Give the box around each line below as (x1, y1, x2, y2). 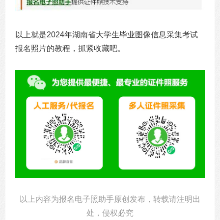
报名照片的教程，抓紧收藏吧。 (15, 44, 126, 53)
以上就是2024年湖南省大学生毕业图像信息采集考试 (15, 30, 198, 39)
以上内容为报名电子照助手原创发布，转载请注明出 (20, 194, 200, 203)
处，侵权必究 (86, 208, 134, 217)
